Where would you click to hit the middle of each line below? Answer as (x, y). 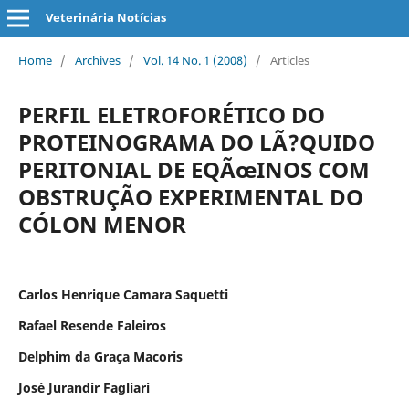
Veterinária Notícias (105, 17)
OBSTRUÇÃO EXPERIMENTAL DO (190, 196)
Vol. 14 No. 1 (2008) (195, 60)
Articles (289, 60)
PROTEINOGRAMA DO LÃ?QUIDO (196, 142)
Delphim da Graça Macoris (100, 356)
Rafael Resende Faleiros (92, 325)
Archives (97, 60)
